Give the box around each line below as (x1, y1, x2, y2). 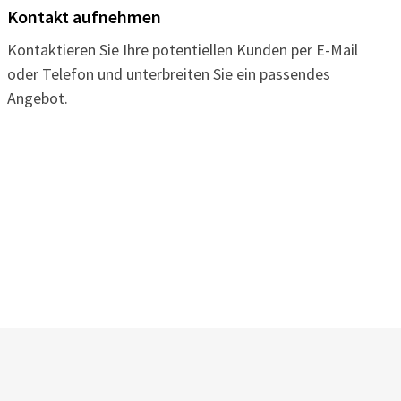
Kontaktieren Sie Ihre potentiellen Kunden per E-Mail (6, 39, 358, 60)
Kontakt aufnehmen (6, 5, 161, 28)
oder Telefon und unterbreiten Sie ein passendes (6, 64, 330, 84)
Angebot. (6, 88, 68, 108)
